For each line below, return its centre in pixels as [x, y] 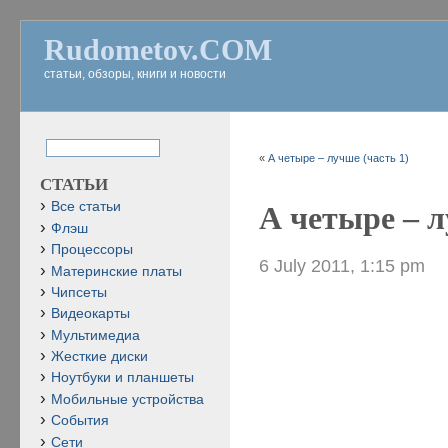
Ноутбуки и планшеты [122, 378]
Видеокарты [90, 314]
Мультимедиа [95, 335]
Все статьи [86, 207]
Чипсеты [79, 292]
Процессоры [92, 250]
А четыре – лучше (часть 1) [339, 158]
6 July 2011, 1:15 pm [342, 265]
